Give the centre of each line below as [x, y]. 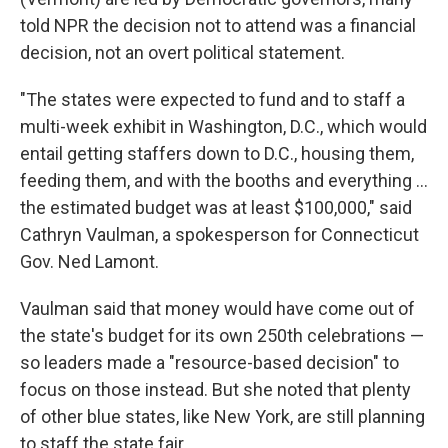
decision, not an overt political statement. [182, 52]
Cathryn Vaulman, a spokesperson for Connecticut [219, 234]
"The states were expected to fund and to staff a [212, 99]
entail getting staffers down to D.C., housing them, [217, 153]
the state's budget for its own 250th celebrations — [222, 335]
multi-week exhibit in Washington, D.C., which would [223, 126]
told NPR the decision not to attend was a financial [218, 25]
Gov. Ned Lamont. [89, 261]
